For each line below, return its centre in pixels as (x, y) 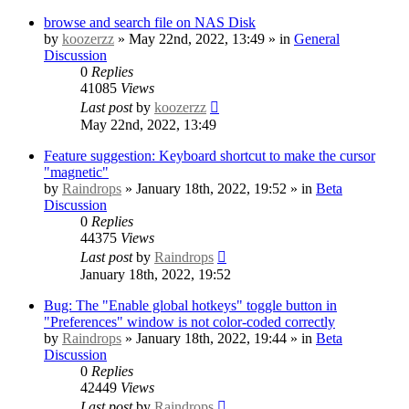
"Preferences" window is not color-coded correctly (189, 321)
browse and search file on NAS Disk (150, 22)
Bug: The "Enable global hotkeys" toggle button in (190, 305)
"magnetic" (76, 172)
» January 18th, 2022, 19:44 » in (219, 338)
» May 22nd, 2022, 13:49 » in (204, 38)
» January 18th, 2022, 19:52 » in (219, 188)
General (317, 38)
